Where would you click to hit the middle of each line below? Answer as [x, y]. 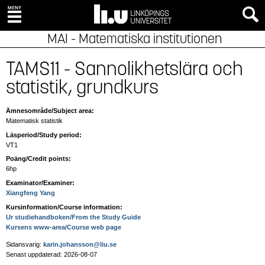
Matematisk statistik [34, 121]
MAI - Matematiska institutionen [134, 39]
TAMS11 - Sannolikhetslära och [125, 69]
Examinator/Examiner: [40, 183]
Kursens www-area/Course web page [64, 227]
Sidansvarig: [25, 244]
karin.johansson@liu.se [80, 244]
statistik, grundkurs [82, 87]
